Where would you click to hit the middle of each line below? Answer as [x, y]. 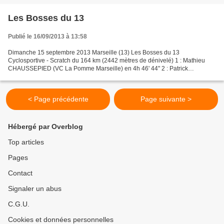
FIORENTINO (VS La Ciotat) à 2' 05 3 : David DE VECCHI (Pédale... [99, 76]
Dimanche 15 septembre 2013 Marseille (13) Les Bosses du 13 [94, 52]
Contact [20, 173]
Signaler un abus [35, 188]
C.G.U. [19, 204]
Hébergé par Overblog [45, 126]
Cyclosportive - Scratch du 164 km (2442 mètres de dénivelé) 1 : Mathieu [106, 60]
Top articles [26, 142]
